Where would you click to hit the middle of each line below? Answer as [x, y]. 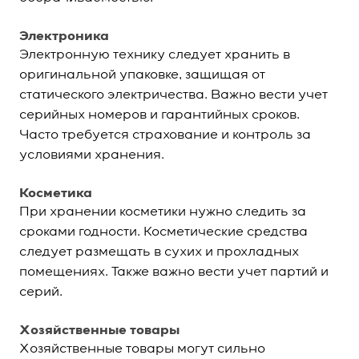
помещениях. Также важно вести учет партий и [174, 272]
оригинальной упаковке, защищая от [142, 75]
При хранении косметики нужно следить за [163, 212]
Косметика [56, 194]
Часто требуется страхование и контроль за [165, 135]
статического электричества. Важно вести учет [173, 95]
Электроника [64, 37]
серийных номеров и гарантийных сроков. [159, 115]
